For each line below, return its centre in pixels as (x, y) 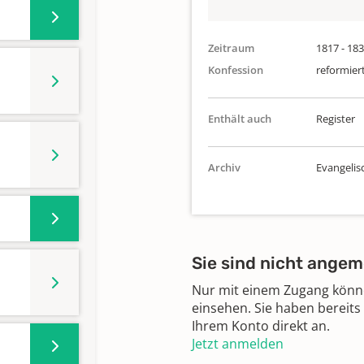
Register (335, 119)
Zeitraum (231, 48)
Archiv (224, 167)
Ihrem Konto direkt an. (261, 326)
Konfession (236, 70)
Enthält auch (240, 119)
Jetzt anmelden (238, 344)
